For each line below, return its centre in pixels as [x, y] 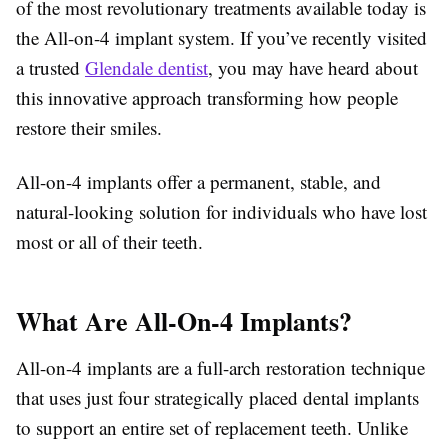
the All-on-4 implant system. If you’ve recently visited [221, 37]
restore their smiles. [89, 127]
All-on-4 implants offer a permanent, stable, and [198, 181]
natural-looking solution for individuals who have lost [221, 211]
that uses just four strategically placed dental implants [217, 397]
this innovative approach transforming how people [207, 97]
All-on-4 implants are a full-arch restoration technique [220, 367]
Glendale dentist [146, 67]
